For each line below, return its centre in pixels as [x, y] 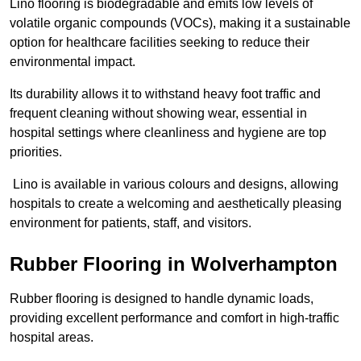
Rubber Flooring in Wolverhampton [174, 264]
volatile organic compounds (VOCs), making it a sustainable [180, 23]
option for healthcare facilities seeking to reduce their [160, 43]
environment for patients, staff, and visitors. [131, 223]
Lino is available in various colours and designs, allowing [174, 185]
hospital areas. [52, 338]
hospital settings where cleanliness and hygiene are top [168, 133]
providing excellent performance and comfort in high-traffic [174, 318]
